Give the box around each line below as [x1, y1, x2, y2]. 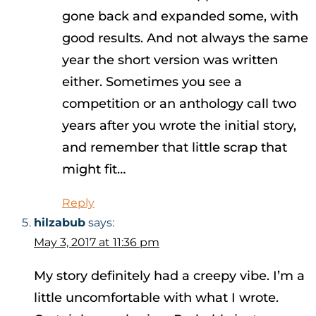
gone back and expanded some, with [62, 8, 298, 25]
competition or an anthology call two [62, 96, 296, 112]
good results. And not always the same [62, 30, 308, 47]
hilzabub [34, 216, 85, 230]
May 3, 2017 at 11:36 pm [34, 236, 159, 250]
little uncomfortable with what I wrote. [34, 290, 279, 306]
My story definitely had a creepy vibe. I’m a [34, 268, 305, 284]
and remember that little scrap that [62, 140, 287, 156]
